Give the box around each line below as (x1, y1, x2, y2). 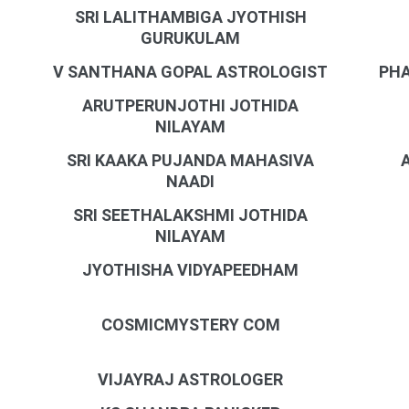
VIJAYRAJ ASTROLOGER (98, 370, 284, 389)
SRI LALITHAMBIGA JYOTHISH (74, 7, 307, 26)
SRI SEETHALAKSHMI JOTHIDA (73, 205, 309, 225)
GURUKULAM (141, 28, 241, 47)
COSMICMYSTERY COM (100, 315, 280, 334)
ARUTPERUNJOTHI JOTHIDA (82, 96, 299, 115)
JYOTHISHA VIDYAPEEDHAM (82, 260, 299, 279)
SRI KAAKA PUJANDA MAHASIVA (67, 151, 315, 170)
